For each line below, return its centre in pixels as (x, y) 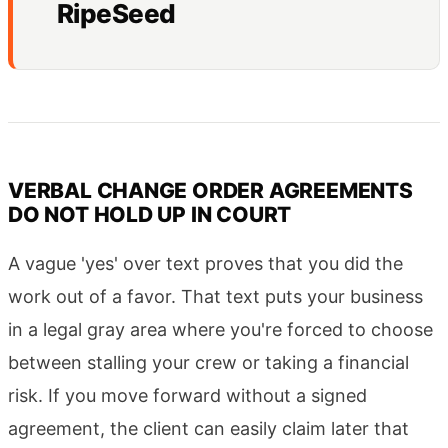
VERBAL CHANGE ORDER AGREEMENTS (210, 190)
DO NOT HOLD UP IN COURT (150, 214)
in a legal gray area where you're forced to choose (220, 329)
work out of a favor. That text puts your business (215, 296)
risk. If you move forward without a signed (187, 395)
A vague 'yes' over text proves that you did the (205, 263)
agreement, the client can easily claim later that (208, 428)
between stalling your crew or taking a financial (208, 362)
